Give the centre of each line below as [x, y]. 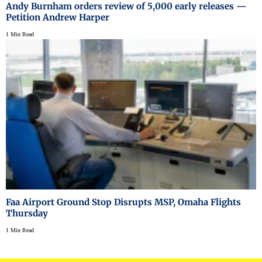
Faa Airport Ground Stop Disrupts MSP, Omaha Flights [123, 202]
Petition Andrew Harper [58, 17]
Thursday [27, 213]
